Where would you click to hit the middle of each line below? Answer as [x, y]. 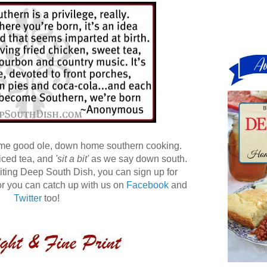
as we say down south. [138, 159]
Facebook [148, 185]
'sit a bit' [72, 159]
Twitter [28, 198]
